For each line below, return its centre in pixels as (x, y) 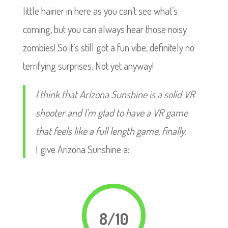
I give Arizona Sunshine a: (82, 149)
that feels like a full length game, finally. (110, 131)
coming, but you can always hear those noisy (105, 29)
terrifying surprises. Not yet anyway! (88, 66)
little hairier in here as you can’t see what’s (100, 11)
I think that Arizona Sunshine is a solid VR (115, 94)
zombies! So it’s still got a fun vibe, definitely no (108, 47)
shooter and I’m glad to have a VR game (111, 112)
